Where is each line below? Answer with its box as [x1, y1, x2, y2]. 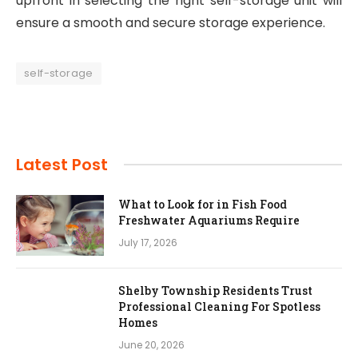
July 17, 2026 [118, 235, 177, 249]
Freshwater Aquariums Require [118, 212, 300, 228]
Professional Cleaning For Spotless [118, 298, 320, 314]
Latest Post [16, 153, 108, 176]
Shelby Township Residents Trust [118, 282, 312, 298]
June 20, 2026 [118, 337, 185, 352]
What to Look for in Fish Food [118, 196, 287, 212]
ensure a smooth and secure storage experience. [16, 13, 325, 32]
